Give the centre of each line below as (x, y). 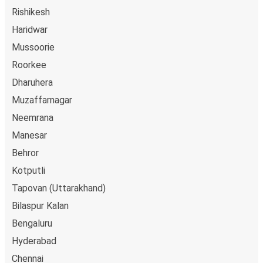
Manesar (29, 135)
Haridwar (30, 29)
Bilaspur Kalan (40, 205)
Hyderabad (34, 241)
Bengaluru (32, 223)
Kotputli (28, 170)
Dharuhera (32, 82)
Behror (25, 153)
